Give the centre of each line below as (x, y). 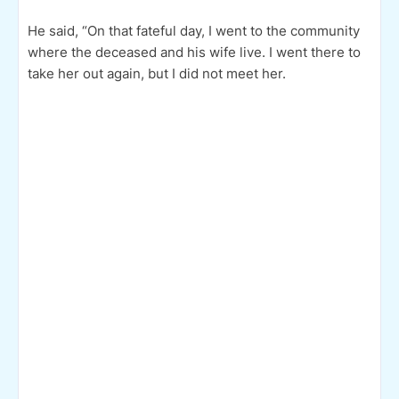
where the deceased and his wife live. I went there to (194, 52)
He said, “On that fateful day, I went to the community (194, 30)
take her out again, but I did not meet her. (157, 73)
